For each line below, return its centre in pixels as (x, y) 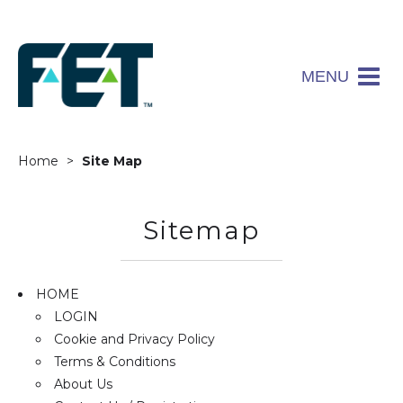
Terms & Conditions (115, 362)
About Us (83, 385)
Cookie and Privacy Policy (134, 340)
